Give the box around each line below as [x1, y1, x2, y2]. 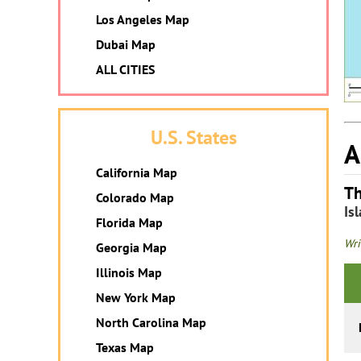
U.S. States [150, 125, 237, 150]
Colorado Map [96, 189, 174, 205]
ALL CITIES [96, 61, 155, 77]
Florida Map [96, 214, 163, 230]
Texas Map [96, 339, 154, 355]
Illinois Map [96, 264, 162, 280]
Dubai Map [96, 36, 156, 52]
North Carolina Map [96, 314, 206, 330]
